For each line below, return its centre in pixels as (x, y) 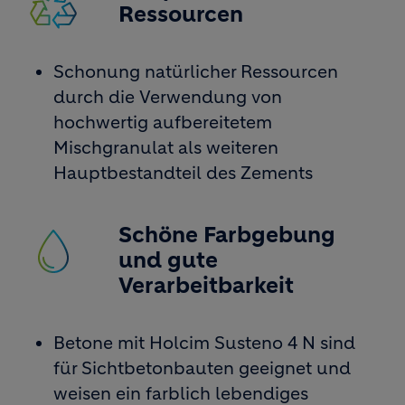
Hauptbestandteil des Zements (183, 173)
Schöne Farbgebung (226, 235)
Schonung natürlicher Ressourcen (195, 72)
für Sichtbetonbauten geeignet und (202, 368)
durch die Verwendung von (167, 97)
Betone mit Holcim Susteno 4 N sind (204, 343)
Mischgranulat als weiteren (165, 148)
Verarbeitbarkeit (206, 286)
